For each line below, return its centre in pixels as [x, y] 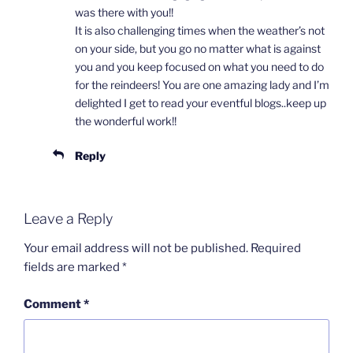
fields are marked [73, 268]
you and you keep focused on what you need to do [199, 66]
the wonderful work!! [126, 121]
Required [276, 249]
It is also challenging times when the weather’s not [200, 30]
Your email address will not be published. [136, 249]
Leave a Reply [68, 218]
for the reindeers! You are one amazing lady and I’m [202, 84]
